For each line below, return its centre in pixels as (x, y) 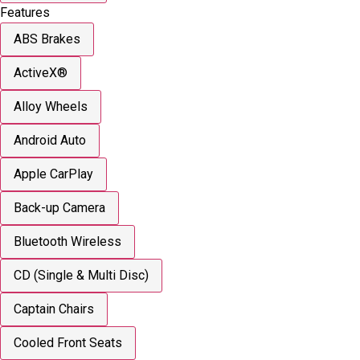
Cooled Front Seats (68, 342)
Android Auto (50, 140)
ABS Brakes (47, 39)
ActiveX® (41, 72)
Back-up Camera (59, 207)
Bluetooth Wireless (67, 241)
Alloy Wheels (51, 106)
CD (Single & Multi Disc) (81, 275)
